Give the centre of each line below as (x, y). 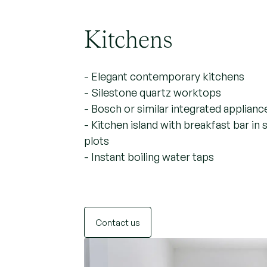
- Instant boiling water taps (149, 155)
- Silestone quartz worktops (152, 91)
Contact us (117, 221)
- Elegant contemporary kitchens (164, 75)
